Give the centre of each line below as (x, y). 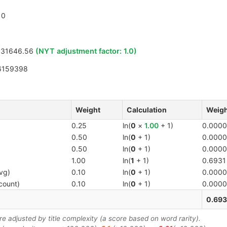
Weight (88, 110)
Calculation (147, 110)
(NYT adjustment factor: (80, 51)
